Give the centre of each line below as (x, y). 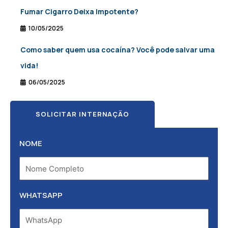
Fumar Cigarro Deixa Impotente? (79, 12)
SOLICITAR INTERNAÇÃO (82, 114)
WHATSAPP (41, 195)
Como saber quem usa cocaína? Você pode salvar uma (118, 50)
